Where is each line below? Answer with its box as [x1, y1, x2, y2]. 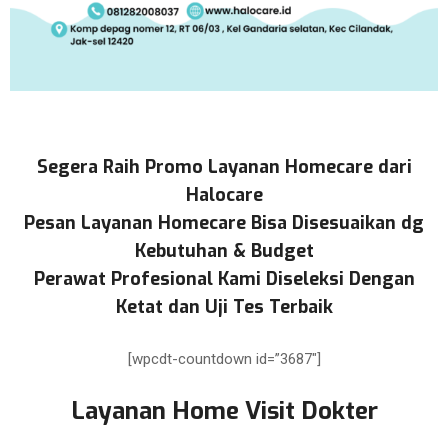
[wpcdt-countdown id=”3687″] [127, 350, 321, 368]
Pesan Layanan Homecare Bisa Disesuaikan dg [24, 211, 424, 235]
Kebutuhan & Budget [134, 239, 314, 263]
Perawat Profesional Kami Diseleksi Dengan [33, 267, 415, 291]
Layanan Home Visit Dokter [70, 395, 378, 427]
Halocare [185, 183, 263, 207]
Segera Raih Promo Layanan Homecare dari [36, 155, 412, 179]
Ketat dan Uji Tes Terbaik [115, 295, 333, 319]
